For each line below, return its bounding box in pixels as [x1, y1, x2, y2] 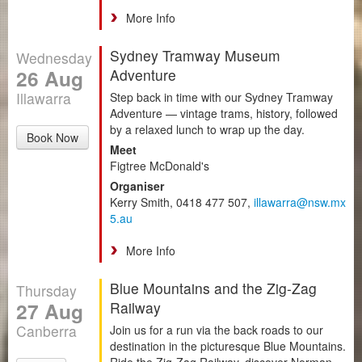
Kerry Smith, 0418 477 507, [110, 193, 254, 210]
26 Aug [16, 63, 83, 93]
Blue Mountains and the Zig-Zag [110, 277, 317, 298]
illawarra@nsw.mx [254, 193, 346, 210]
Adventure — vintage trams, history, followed [110, 104, 338, 121]
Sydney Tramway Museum [110, 44, 280, 65]
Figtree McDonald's [110, 157, 209, 174]
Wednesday [16, 47, 92, 68]
